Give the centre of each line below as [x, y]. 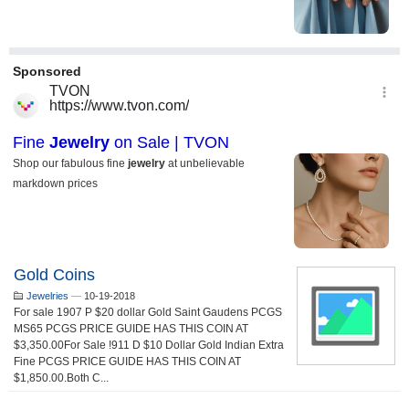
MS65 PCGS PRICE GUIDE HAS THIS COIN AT [131, 329]
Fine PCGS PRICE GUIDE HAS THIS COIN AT [127, 362]
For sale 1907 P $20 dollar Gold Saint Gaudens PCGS [148, 312]
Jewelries [47, 296]
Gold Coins [54, 275]
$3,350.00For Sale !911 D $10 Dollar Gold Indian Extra [149, 345]
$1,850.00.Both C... [61, 378]
